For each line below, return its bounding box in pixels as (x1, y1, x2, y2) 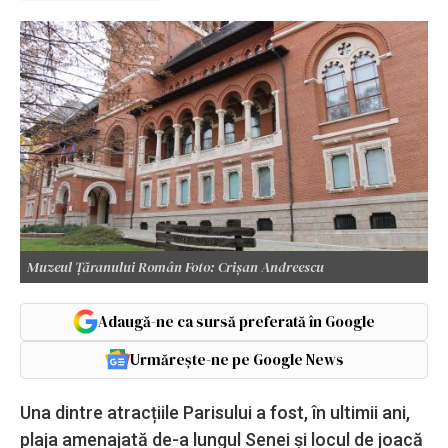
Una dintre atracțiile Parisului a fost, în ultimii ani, (20, 401, 410, 423)
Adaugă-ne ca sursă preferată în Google (98, 310, 375, 332)
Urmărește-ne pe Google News (129, 348, 344, 370)
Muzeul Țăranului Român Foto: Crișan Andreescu (27, 256, 324, 277)
